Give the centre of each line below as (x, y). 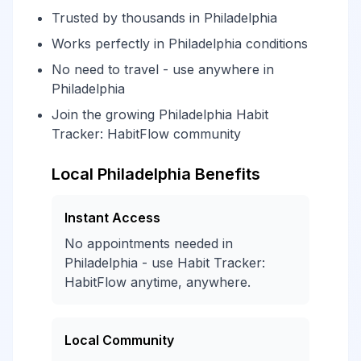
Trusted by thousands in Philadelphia (164, 18)
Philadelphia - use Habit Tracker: (165, 263)
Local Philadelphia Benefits (156, 174)
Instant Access (112, 218)
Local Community (119, 340)
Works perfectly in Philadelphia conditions (180, 44)
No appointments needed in (149, 243)
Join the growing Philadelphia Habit (160, 114)
